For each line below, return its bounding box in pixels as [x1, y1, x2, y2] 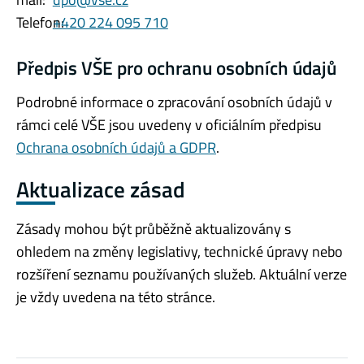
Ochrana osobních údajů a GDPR [16, 136, 216, 158]
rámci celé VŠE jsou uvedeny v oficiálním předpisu [16, 113, 322, 136]
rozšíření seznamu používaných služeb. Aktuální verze [16, 263, 347, 286]
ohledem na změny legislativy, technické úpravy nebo [16, 240, 343, 263]
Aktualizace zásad [16, 171, 185, 206]
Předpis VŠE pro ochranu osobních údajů [16, 54, 336, 83]
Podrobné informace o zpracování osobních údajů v [16, 90, 332, 113]
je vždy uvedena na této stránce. [16, 286, 215, 309]
